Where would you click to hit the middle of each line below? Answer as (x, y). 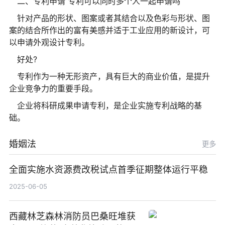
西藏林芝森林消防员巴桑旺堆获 (72, 216)
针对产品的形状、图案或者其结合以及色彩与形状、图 (113, 18)
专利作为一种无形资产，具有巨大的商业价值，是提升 (113, 76)
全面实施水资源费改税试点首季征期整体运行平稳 (108, 170)
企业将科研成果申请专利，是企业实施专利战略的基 (109, 105)
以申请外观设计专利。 (49, 42)
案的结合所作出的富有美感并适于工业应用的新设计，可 (109, 30)
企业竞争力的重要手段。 (53, 88)
